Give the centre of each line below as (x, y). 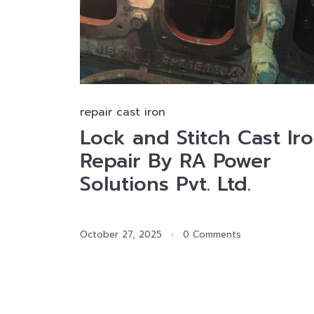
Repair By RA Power (176, 161)
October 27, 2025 (121, 235)
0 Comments (212, 235)
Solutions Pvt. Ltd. (165, 184)
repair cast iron (123, 112)
